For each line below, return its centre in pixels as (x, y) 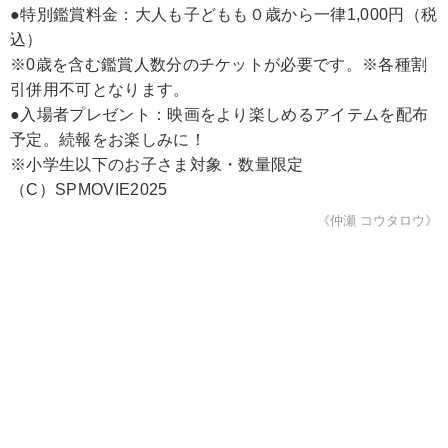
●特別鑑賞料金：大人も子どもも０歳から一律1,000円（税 (224, 14)
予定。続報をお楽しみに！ (108, 139)
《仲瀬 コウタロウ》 (377, 220)
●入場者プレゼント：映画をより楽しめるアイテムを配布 (219, 114)
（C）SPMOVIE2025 (89, 189)
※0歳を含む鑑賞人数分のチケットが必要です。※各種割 (219, 64)
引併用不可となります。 (100, 89)
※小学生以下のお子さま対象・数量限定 (157, 164)
